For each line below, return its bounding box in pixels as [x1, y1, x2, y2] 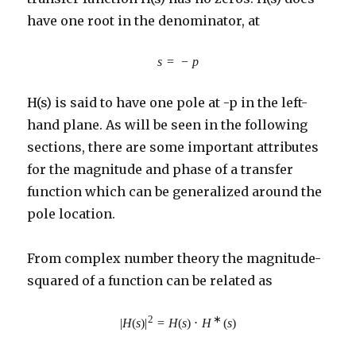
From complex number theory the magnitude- [27, 250, 322, 266]
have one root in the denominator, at [27, 12, 261, 29]
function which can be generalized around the [27, 183, 323, 199]
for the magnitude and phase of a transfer [27, 161, 294, 177]
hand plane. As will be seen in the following [27, 116, 308, 133]
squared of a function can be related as [27, 272, 273, 288]
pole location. [27, 205, 116, 222]
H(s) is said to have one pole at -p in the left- [27, 94, 308, 110]
